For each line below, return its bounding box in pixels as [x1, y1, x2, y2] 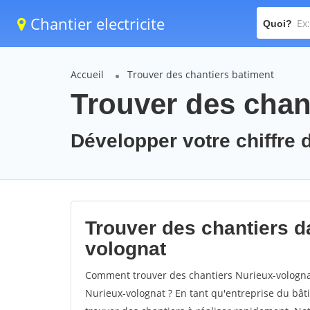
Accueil [71, 68, 104, 81]
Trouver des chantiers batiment [127, 68, 274, 81]
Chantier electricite [26, 13, 165, 34]
